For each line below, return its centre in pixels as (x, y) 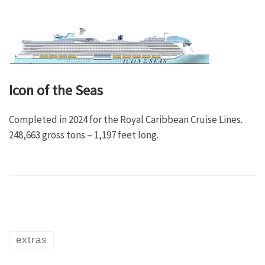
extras (31, 240)
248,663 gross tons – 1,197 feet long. (84, 135)
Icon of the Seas (56, 91)
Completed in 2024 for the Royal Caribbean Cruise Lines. (126, 120)
